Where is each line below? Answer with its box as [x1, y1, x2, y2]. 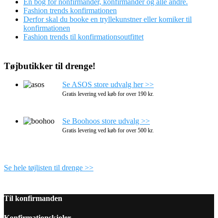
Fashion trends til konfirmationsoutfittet [23, 32, 144, 41]
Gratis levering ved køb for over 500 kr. [62, 127, 154, 134]
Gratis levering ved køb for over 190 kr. [62, 91, 154, 98]
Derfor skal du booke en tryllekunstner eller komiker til [23, 15, 192, 23]
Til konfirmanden [4, 194, 62, 203]
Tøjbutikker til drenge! [4, 60, 95, 71]
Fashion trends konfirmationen [23, 6, 117, 15]
